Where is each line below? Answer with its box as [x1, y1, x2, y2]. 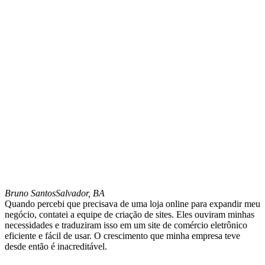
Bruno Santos [5, 188, 56, 198]
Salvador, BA [56, 188, 105, 198]
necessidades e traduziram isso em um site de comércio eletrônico [5, 219, 247, 230]
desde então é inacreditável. [5, 241, 107, 251]
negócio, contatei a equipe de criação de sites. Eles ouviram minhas [5, 209, 254, 219]
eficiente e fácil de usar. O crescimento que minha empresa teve [5, 230, 240, 241]
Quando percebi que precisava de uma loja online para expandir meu [5, 198, 260, 209]
